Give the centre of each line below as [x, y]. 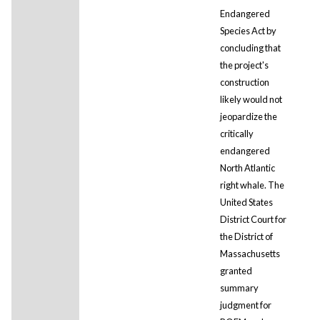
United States [246, 202]
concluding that [250, 47]
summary [239, 287]
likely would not [251, 99]
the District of [246, 236]
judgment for [245, 305]
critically [236, 133]
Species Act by [248, 30]
